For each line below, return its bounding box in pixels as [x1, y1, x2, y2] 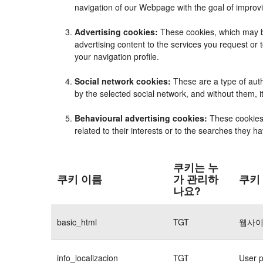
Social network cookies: [75, 75, 171, 87]
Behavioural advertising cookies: [75, 112, 207, 124]
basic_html [57, 215, 97, 228]
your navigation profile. [75, 50, 159, 62]
